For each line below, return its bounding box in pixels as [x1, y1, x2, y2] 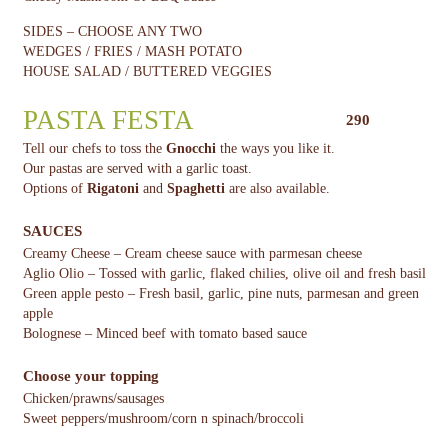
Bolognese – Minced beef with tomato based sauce [22, 326, 307, 342]
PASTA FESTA [22, 105, 194, 136]
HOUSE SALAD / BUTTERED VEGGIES [22, 64, 272, 80]
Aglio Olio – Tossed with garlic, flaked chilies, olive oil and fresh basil [22, 266, 426, 282]
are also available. [228, 181, 330, 197]
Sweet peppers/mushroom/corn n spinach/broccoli [22, 411, 304, 427]
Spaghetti [166, 181, 229, 197]
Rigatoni [86, 181, 143, 197]
